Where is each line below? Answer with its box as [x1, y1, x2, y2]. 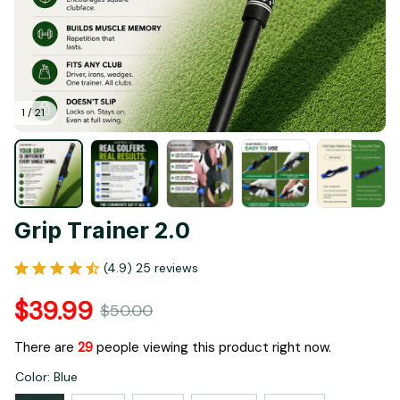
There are [14, 337, 78, 356]
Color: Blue [15, 368, 78, 385]
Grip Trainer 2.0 [14, 210, 190, 252]
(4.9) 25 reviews [104, 259, 198, 276]
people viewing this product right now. [94, 337, 332, 356]
